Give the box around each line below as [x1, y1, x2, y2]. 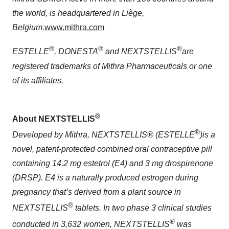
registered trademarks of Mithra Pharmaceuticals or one [12, 61, 212, 71]
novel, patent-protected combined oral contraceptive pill [12, 145, 212, 154]
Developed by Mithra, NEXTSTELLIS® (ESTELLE [12, 130, 195, 140]
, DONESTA [54, 47, 98, 56]
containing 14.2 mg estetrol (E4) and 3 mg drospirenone [12, 159, 213, 168]
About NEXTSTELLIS [12, 114, 95, 123]
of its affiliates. [12, 76, 63, 85]
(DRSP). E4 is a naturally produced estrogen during [12, 173, 198, 182]
